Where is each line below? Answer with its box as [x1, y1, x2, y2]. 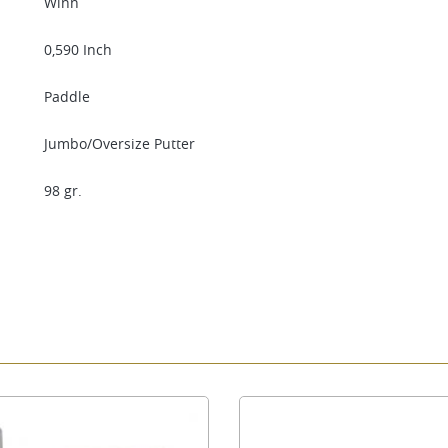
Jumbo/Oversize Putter [44, 134, 195, 154]
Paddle [44, 87, 90, 107]
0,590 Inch [44, 40, 112, 60]
